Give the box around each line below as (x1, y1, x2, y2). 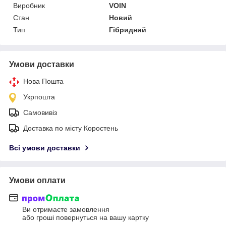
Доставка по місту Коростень (23, 124, 118, 132)
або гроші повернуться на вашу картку (22, 213, 149, 222)
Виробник (13, 1, 45, 10)
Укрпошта (23, 92, 55, 101)
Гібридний (109, 25, 147, 34)
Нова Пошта (23, 77, 64, 85)
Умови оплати (9, 176, 66, 185)
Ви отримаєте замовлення (22, 205, 109, 214)
